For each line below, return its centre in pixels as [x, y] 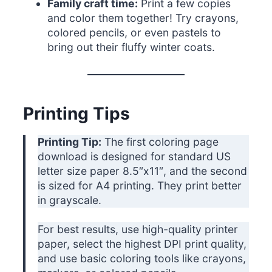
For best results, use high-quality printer [138, 229]
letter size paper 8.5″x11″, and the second [143, 171]
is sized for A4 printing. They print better [140, 186]
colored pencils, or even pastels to [134, 33]
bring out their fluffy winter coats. [131, 47]
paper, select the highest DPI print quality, [142, 244]
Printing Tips [77, 114]
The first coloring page [160, 142]
